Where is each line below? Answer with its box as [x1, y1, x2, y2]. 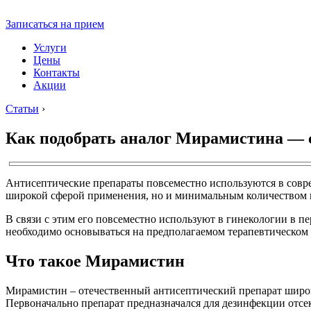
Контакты [33, 67, 80, 78]
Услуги [33, 42, 67, 53]
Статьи [6, 103, 39, 115]
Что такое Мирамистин [6, 251, 185, 270]
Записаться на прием [6, 18, 104, 30]
